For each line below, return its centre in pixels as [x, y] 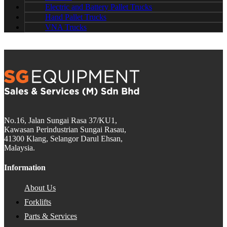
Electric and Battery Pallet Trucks [99, 7]
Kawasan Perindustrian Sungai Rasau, [65, 130]
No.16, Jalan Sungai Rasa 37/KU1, [61, 121]
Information [25, 168]
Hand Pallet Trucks [76, 17]
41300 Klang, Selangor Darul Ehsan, [63, 139]
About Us [40, 187]
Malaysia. [20, 148]
